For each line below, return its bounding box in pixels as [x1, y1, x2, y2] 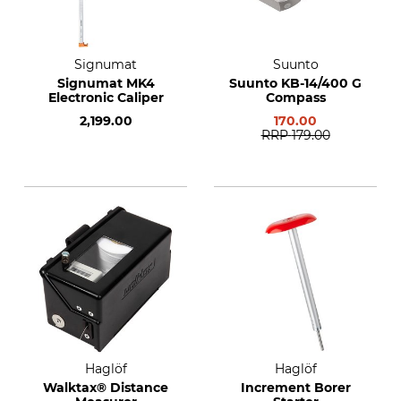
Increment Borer [240, 380, 351, 396]
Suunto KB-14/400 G [229, 75, 362, 91]
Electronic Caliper [47, 90, 164, 106]
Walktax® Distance [43, 380, 168, 396]
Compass [265, 90, 326, 106]
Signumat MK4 [56, 75, 155, 91]
